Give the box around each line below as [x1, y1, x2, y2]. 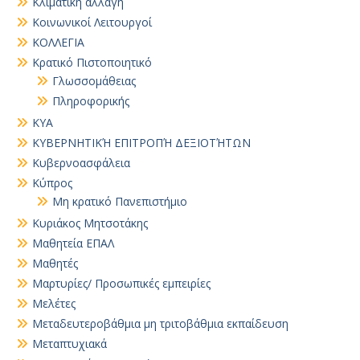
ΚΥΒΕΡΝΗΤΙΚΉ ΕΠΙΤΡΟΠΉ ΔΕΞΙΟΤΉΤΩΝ [32, 135, 251, 150]
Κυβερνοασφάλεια [32, 155, 130, 170]
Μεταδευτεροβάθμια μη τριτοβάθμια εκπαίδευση [32, 316, 288, 331]
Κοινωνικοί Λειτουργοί [32, 14, 152, 30]
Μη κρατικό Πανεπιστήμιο [52, 194, 187, 209]
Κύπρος [32, 175, 72, 190]
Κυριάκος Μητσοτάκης [32, 215, 148, 231]
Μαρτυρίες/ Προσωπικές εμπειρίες [32, 276, 211, 291]
